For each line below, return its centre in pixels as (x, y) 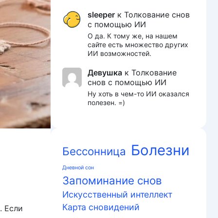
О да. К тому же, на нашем (133, 36)
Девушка (105, 72)
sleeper (101, 15)
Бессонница (94, 151)
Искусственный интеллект (117, 195)
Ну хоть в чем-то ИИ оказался (138, 93)
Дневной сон (78, 168)
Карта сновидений (101, 207)
